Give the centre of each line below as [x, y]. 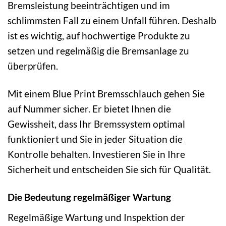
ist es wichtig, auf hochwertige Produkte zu [99, 36]
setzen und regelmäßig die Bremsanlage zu [98, 51]
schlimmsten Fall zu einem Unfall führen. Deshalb [112, 21]
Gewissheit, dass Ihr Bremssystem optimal [96, 124]
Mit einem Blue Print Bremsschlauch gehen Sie [106, 93]
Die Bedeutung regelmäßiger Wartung [89, 197]
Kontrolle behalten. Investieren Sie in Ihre [96, 154]
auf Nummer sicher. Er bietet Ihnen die [89, 108]
